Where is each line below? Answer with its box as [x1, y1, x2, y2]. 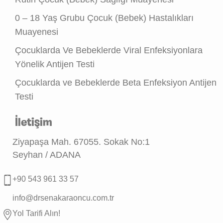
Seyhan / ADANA [12, 150, 81, 160]
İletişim [15, 117, 52, 129]
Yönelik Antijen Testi [15, 59, 95, 69]
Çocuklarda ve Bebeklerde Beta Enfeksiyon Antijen [15, 78, 217, 88]
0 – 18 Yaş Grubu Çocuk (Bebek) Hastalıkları [15, 13, 194, 23]
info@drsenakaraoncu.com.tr [12, 194, 114, 202]
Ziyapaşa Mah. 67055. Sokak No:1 [12, 137, 150, 147]
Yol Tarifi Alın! [12, 209, 60, 218]
